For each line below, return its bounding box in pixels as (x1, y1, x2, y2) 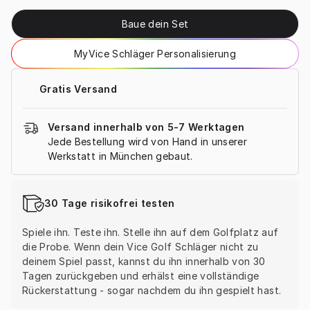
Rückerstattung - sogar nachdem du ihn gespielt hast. (22, 284, 282, 297)
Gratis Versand (39, 82, 117, 95)
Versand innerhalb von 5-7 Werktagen (48, 121, 245, 134)
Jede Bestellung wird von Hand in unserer (48, 136, 248, 148)
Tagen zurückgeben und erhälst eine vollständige (22, 270, 259, 282)
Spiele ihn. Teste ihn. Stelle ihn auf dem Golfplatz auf (22, 226, 279, 239)
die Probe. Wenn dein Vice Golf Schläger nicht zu (22, 241, 259, 253)
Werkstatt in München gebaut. (48, 150, 193, 163)
